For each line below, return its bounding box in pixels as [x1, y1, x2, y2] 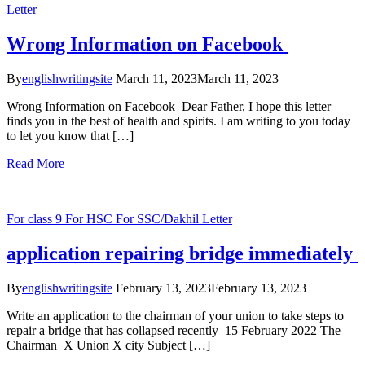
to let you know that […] [7, 128, 134, 143]
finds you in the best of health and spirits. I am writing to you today [7, 113, 350, 128]
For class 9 [7, 211, 65, 226]
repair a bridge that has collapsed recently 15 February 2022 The [7, 323, 341, 337]
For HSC [65, 211, 116, 226]
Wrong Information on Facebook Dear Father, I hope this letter [7, 99, 331, 113]
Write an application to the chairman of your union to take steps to [7, 308, 344, 323]
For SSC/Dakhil [116, 211, 202, 226]
